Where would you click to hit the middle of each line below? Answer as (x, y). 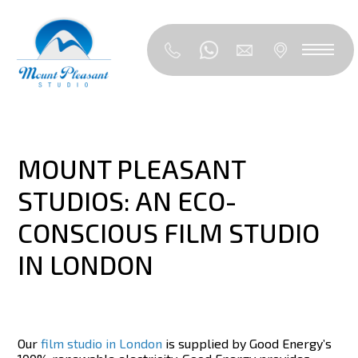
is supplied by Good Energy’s (247, 343)
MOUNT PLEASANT (132, 169)
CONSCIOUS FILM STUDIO (169, 233)
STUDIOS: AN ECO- (127, 201)
